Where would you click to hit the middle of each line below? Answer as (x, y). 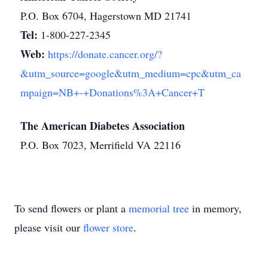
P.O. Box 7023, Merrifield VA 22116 (100, 145)
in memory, (215, 208)
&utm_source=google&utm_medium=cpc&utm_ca (131, 73)
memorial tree (159, 208)
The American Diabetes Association (103, 126)
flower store (108, 227)
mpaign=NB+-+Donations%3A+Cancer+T (112, 92)
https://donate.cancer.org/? (105, 54)
